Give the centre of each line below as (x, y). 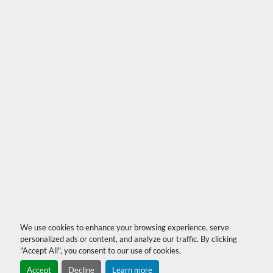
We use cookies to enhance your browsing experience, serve (124, 227)
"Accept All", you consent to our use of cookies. (100, 250)
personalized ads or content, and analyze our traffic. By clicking (128, 239)
